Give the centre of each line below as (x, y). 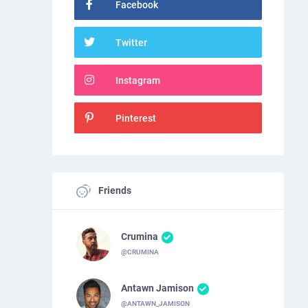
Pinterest (135, 119)
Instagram (137, 81)
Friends (113, 191)
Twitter (131, 43)
